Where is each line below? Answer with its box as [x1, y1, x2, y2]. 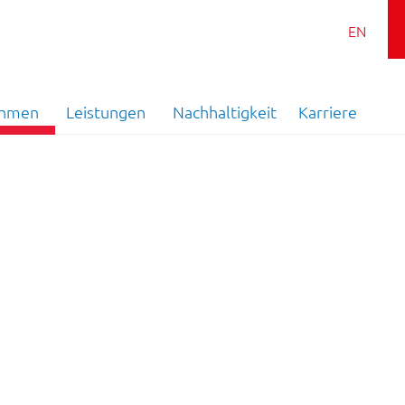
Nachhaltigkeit [173, 102, 277, 121]
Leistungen [66, 102, 146, 121]
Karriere [298, 102, 357, 121]
